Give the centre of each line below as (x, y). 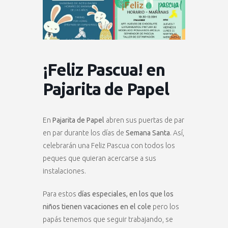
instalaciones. (64, 171)
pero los (165, 206)
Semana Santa (148, 133)
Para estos (60, 194)
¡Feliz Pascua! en (104, 69)
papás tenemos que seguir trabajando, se (108, 219)
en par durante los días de (84, 133)
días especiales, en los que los (126, 194)
